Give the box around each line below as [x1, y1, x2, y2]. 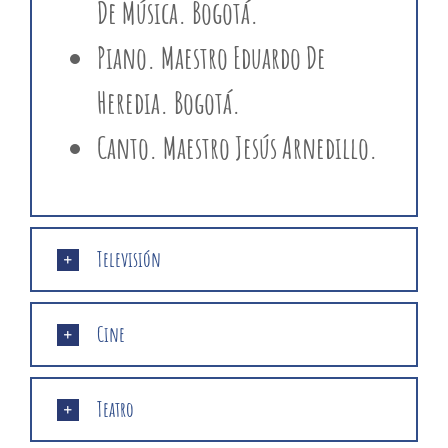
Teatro [96, 396, 134, 423]
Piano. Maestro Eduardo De [96, 39, 326, 77]
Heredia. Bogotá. [96, 84, 241, 122]
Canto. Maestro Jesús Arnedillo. [96, 129, 378, 167]
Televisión [96, 246, 161, 273]
